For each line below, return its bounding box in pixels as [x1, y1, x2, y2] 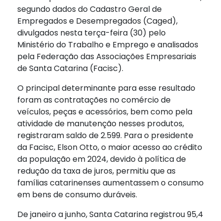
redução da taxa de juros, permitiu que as [17, 165, 176, 177]
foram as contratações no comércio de [17, 94, 171, 106]
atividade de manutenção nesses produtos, [17, 118, 184, 130]
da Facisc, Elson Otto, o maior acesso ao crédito [17, 142, 202, 153]
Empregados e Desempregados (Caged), [17, 15, 178, 27]
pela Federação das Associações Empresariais [17, 51, 196, 63]
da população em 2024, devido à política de [17, 153, 186, 165]
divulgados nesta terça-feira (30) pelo [17, 27, 166, 39]
